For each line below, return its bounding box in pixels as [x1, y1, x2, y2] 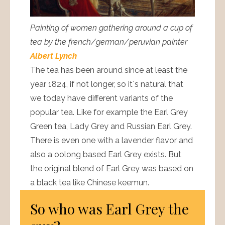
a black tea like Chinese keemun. [30, 178, 149, 188]
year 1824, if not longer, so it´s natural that [30, 79, 183, 89]
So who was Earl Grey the [30, 199, 189, 218]
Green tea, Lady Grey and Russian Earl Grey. [30, 122, 192, 132]
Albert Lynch [30, 51, 77, 61]
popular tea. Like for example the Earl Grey [30, 107, 188, 118]
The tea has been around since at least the [30, 65, 187, 75]
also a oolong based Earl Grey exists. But [30, 150, 181, 160]
